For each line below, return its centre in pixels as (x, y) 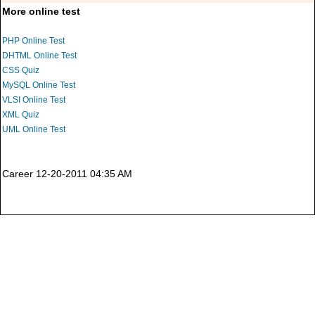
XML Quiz (21, 115)
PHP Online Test (33, 41)
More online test (41, 12)
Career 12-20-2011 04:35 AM (67, 174)
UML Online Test (34, 130)
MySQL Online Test (39, 85)
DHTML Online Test (39, 56)
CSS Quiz (21, 71)
